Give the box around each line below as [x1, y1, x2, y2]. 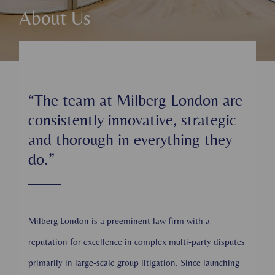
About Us [19, 7, 91, 29]
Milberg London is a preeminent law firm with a [28, 215, 211, 226]
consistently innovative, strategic [28, 110, 237, 129]
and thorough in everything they [28, 130, 233, 149]
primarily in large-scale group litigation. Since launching [28, 257, 240, 268]
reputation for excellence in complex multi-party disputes [28, 236, 246, 247]
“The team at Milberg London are [28, 91, 243, 109]
